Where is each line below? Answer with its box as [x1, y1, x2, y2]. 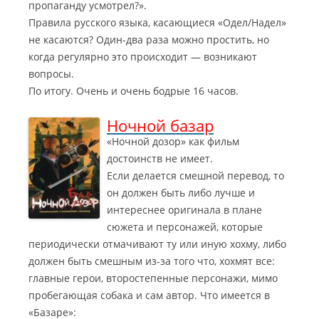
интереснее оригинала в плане [107, 203, 262, 216]
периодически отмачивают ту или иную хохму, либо [28, 237, 286, 251]
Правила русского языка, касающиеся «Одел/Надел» [28, 16, 286, 29]
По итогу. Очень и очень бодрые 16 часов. [28, 84, 239, 98]
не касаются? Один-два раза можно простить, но [28, 33, 269, 46]
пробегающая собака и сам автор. [28, 288, 197, 302]
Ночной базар [107, 115, 214, 136]
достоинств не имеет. [107, 152, 213, 165]
